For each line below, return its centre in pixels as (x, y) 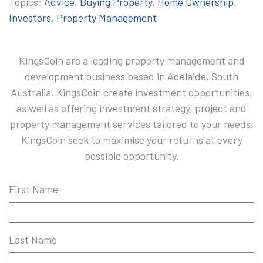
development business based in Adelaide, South (131, 76)
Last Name (33, 239)
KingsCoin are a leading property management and (131, 60)
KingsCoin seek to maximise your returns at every (131, 139)
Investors (30, 17)
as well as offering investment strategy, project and (131, 108)
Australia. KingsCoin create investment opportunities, (131, 92)
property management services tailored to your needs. (131, 124)
